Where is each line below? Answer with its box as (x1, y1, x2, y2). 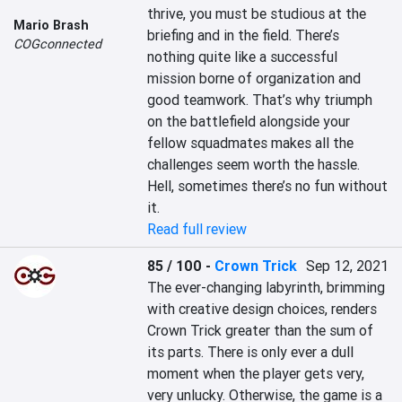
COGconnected (13, 36, 101, 52)
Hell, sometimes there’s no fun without (147, 177, 389, 195)
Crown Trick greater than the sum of (147, 321, 374, 339)
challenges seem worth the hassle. (147, 155, 361, 173)
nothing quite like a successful (147, 48, 338, 66)
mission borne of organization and (147, 69, 362, 87)
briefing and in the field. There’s (147, 26, 340, 44)
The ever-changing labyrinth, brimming (147, 278, 386, 296)
